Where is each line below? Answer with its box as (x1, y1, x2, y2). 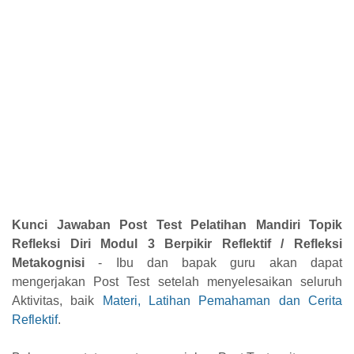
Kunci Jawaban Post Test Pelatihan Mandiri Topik (12, 217, 342, 232)
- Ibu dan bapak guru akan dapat (85, 255, 342, 269)
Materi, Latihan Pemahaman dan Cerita (102, 293, 343, 307)
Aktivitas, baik (12, 293, 103, 307)
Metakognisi (12, 255, 85, 269)
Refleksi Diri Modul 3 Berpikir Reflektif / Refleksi (12, 236, 342, 250)
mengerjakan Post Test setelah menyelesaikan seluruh (12, 274, 342, 288)
